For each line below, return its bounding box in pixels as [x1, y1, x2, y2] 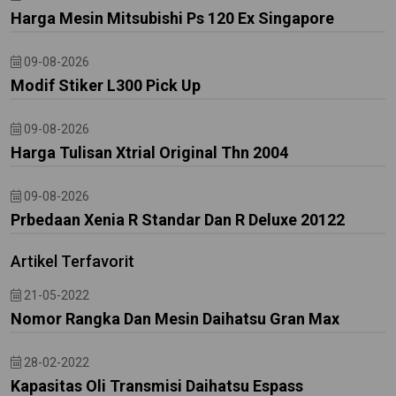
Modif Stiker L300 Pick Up [11, 76, 201, 95]
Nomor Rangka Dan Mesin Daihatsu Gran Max [11, 309, 339, 328]
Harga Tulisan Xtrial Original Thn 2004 [11, 143, 288, 162]
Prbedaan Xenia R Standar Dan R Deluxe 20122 [11, 210, 345, 229]
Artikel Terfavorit [11, 252, 134, 270]
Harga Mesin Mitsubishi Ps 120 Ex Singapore [11, 9, 334, 27]
